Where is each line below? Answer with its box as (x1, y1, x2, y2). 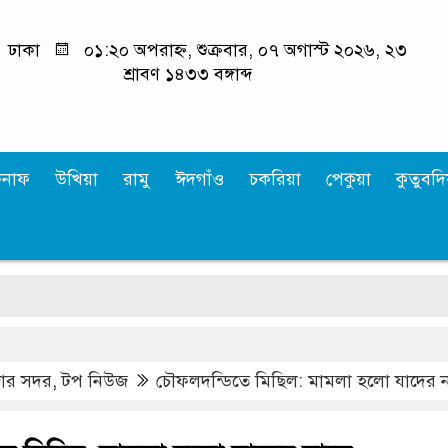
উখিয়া (55, 167, 98, 190)
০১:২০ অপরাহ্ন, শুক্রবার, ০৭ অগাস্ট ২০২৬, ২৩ (79, 39, 408, 61)
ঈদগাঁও (175, 167, 224, 190)
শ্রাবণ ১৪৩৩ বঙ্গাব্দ (124, 63, 253, 85)
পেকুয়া (326, 167, 371, 190)
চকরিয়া (249, 167, 301, 190)
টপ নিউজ (62, 369, 128, 392)
